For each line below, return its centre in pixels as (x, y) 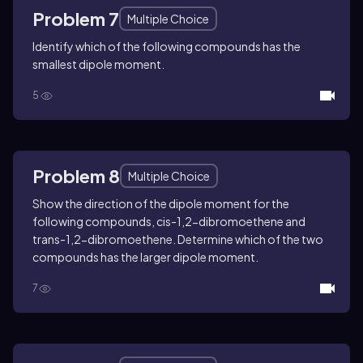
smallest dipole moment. (98, 64)
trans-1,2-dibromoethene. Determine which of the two (178, 239)
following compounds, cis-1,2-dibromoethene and (169, 222)
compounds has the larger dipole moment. (145, 257)
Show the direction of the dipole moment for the (161, 204)
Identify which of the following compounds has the (167, 47)
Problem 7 (76, 19)
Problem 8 (76, 176)
